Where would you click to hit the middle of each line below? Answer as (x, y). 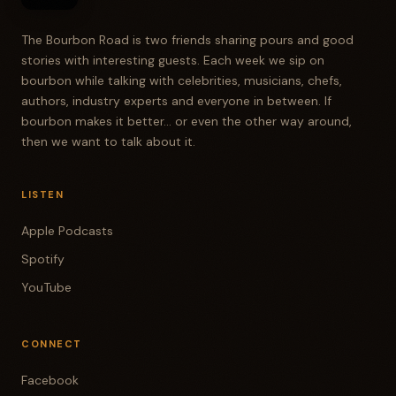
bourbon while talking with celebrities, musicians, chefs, (182, 80)
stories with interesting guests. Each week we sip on (173, 60)
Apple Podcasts (67, 231)
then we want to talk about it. (108, 141)
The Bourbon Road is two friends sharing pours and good (187, 40)
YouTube (46, 287)
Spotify (43, 259)
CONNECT (52, 344)
